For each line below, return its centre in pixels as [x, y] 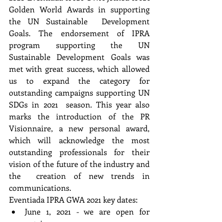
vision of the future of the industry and [79, 164]
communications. [41, 187]
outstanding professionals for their [79, 152]
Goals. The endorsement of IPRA [79, 33]
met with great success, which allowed [79, 68]
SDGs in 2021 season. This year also [79, 104]
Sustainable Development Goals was [79, 56]
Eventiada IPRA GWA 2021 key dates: [73, 199]
